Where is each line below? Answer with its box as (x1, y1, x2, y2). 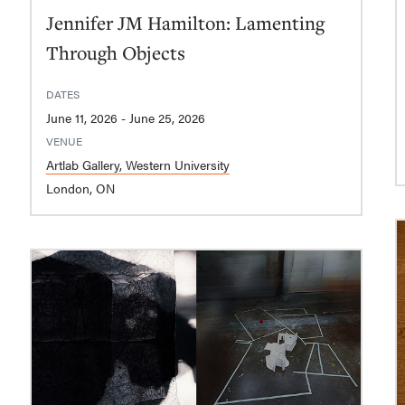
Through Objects (45, 40, 185, 66)
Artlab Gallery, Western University (45, 155, 230, 174)
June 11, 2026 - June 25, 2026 (128, 108, 205, 127)
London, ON (45, 179, 115, 198)
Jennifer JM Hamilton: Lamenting (45, 10, 325, 36)
